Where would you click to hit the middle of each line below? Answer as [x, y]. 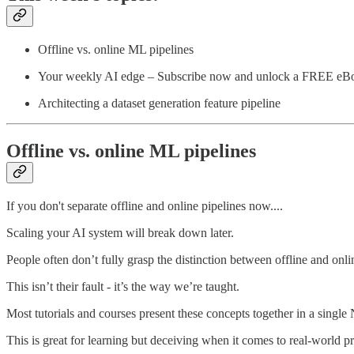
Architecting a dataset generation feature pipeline [159, 104]
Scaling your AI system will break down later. [120, 233]
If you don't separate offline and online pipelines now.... [145, 206]
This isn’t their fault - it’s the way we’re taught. [123, 287]
